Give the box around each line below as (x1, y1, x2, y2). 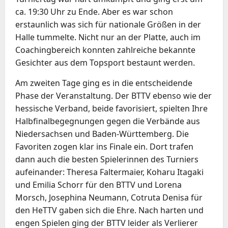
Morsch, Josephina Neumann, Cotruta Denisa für (15, 191, 203, 203)
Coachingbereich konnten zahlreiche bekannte (15, 44, 195, 55)
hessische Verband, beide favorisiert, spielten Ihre (15, 102, 208, 114)
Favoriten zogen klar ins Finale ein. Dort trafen (15, 140, 193, 152)
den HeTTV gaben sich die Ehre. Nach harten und (15, 204, 204, 216)
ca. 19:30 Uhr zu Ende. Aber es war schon (15, 6, 173, 17)
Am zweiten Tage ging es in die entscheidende (15, 77, 192, 89)
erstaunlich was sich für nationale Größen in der (15, 18, 201, 30)
